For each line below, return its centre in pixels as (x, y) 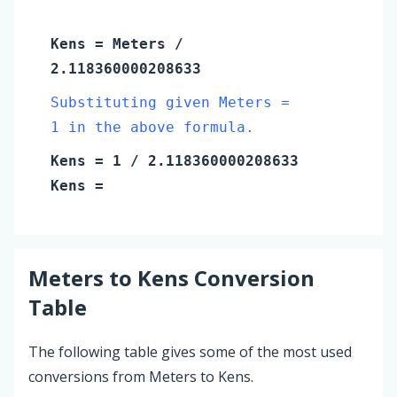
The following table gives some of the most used (190, 351)
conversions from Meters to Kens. (141, 376)
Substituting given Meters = (170, 102)
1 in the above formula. (152, 127)
